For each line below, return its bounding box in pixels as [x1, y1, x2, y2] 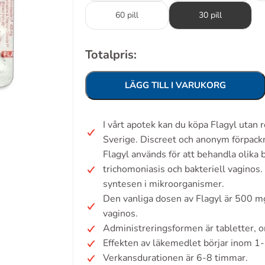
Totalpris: [85, 47, 137, 63]
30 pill [199, 9, 222, 21]
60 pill [115, 9, 138, 21]
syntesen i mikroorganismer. [103, 177, 224, 190]
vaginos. [103, 207, 138, 220]
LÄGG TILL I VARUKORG [125, 79, 226, 91]
